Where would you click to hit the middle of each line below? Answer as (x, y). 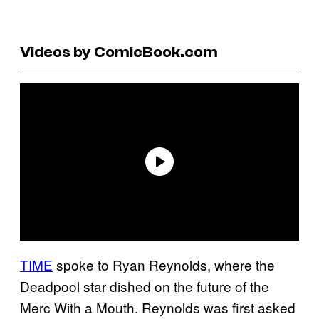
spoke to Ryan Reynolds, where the (164, 264)
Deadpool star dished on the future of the (145, 286)
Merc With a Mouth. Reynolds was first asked (158, 307)
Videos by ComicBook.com (119, 52)
